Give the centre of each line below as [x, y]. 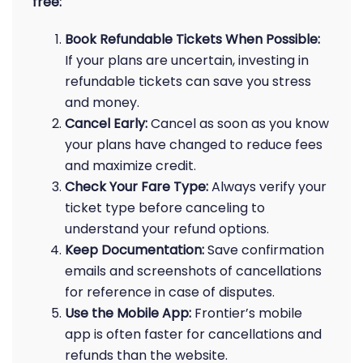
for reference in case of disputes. [170, 292]
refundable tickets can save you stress [188, 81]
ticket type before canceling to [165, 208]
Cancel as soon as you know [238, 124]
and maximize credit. [130, 166]
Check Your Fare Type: [137, 187]
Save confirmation [264, 250]
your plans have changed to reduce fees [194, 145]
